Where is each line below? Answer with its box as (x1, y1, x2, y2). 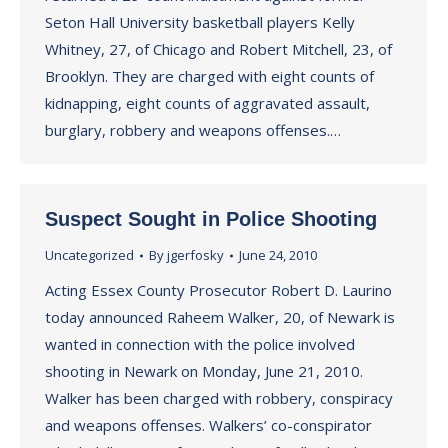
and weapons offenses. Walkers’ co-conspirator (45, 415, 372, 435)
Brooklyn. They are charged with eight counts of (45, 66, 374, 86)
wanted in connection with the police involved (45, 334, 355, 354)
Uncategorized (45, 246, 134, 264)
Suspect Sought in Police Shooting (45, 208, 377, 230)
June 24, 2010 (239, 246, 317, 264)
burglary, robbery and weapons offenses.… (45, 120, 341, 140)
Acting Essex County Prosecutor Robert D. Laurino (45, 280, 392, 300)
